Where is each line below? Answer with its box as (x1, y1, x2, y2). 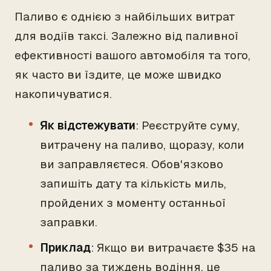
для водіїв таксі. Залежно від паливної (15, 28, 238, 44)
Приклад (40, 240, 91, 255)
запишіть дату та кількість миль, (40, 176, 226, 191)
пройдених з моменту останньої (40, 195, 226, 211)
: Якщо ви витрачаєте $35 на (91, 240, 255, 255)
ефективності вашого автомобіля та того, (15, 48, 250, 63)
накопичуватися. (15, 87, 112, 102)
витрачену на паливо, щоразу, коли (40, 137, 244, 152)
